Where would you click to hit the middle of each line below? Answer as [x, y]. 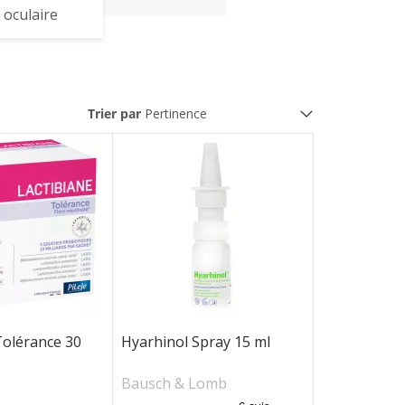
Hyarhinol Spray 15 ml [195, 342]
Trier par [114, 114]
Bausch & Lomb [174, 383]
